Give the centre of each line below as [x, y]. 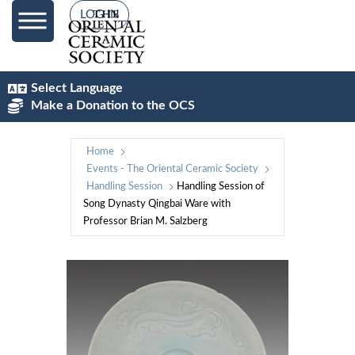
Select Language [76, 88]
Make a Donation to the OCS [113, 105]
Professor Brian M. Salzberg [145, 221]
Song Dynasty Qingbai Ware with [157, 204]
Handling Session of [221, 187]
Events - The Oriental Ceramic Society [172, 169]
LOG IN [99, 15]
